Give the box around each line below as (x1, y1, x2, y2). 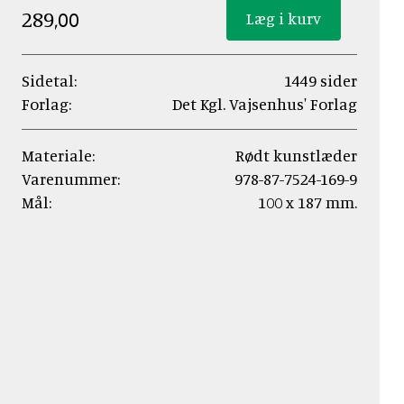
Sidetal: (22, 70, 77, 90)
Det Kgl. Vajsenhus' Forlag (172, 94, 357, 114)
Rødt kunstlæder (235, 145, 357, 165)
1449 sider (284, 70, 357, 90)
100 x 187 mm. (258, 192, 357, 212)
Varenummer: (22, 169, 120, 188)
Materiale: (22, 145, 95, 165)
